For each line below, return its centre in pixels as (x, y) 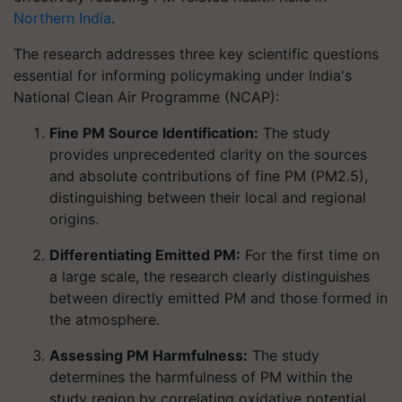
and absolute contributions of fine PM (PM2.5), (209, 176)
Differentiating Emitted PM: (145, 255)
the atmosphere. (105, 319)
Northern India (62, 18)
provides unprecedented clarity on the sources (208, 154)
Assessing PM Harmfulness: (149, 355)
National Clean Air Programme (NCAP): (146, 97)
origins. (74, 219)
